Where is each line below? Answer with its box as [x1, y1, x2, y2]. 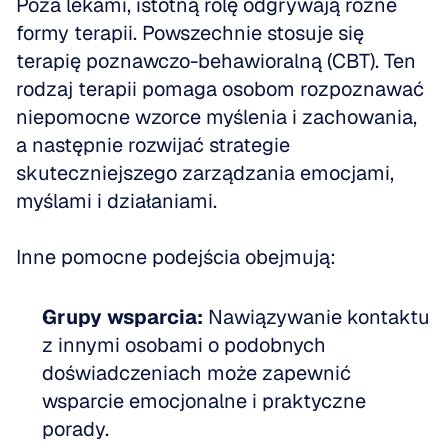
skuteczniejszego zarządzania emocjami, [16, 160, 394, 186]
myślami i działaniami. [16, 188, 222, 214]
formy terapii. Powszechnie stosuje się [16, 20, 364, 46]
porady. [42, 416, 119, 442]
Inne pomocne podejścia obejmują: [16, 244, 336, 270]
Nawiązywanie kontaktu [203, 304, 430, 330]
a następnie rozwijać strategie [16, 132, 290, 158]
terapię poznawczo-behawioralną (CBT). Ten [16, 48, 416, 74]
